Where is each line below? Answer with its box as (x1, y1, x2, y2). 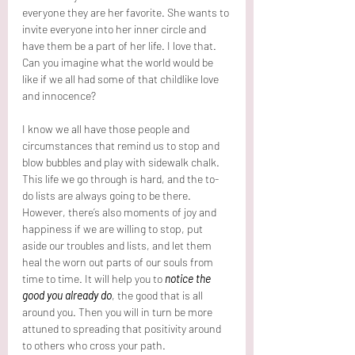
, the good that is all (112, 288, 205, 302)
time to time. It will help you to (22, 271, 165, 285)
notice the (165, 271, 213, 285)
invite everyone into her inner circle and (22, 21, 208, 36)
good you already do (22, 288, 112, 302)
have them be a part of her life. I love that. (22, 38, 219, 52)
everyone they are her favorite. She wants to (22, 5, 231, 19)
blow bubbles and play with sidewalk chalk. (22, 155, 222, 169)
